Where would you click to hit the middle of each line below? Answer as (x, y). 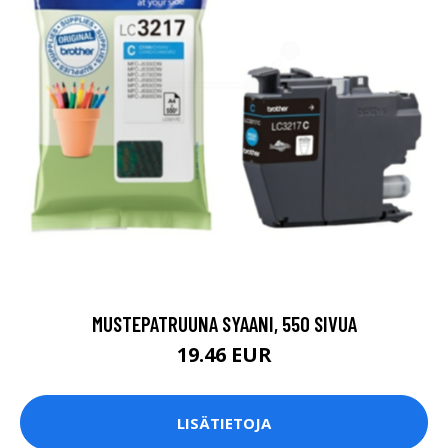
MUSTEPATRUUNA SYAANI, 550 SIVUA (224, 324)
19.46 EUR (224, 355)
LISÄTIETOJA (224, 422)
